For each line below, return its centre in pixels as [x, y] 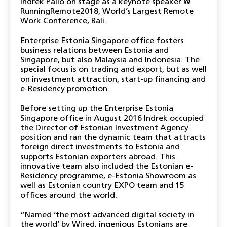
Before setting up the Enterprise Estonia [97, 109]
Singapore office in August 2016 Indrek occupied [112, 119]
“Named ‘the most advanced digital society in [107, 215]
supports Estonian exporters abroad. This [98, 157]
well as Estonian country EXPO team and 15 [102, 186]
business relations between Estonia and [94, 51]
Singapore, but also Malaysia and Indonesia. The [110, 60]
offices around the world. [69, 196]
